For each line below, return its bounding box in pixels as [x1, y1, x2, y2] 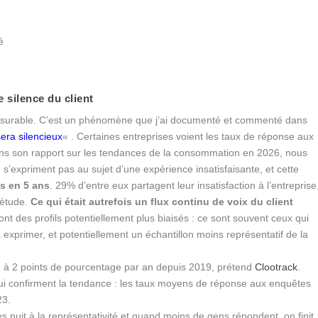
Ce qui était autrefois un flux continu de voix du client [31, 196, 294, 208]
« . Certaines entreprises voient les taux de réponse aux [62, 131, 314, 143]
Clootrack [255, 261, 298, 273]
